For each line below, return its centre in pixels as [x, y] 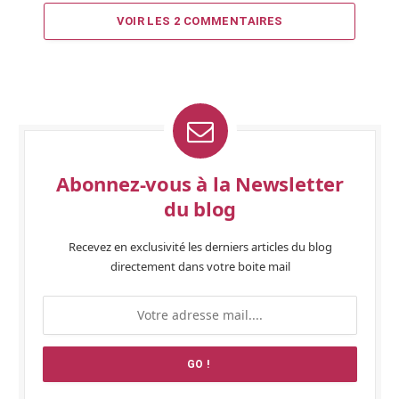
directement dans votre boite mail [200, 266]
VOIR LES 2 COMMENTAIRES [199, 20]
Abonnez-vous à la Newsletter [200, 183]
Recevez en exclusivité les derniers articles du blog [200, 246]
